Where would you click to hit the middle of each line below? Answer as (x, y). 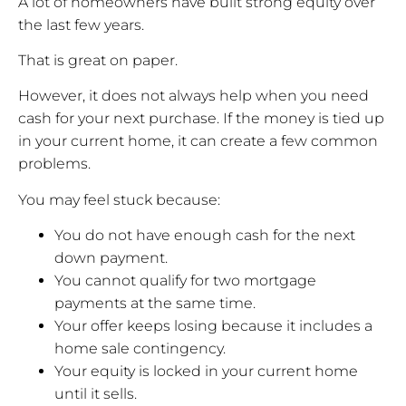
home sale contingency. (140, 349)
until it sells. (96, 394)
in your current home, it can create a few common (198, 141)
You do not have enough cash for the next (205, 236)
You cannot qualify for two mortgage (185, 281)
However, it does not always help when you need (193, 96)
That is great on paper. (98, 61)
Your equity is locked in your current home (206, 372)
